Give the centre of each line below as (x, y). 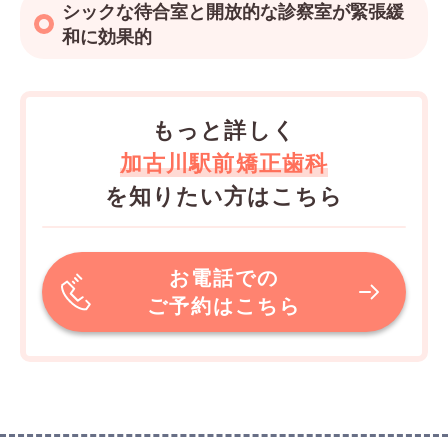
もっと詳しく (224, 128)
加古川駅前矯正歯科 (224, 161)
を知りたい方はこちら (224, 194)
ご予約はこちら (224, 305)
